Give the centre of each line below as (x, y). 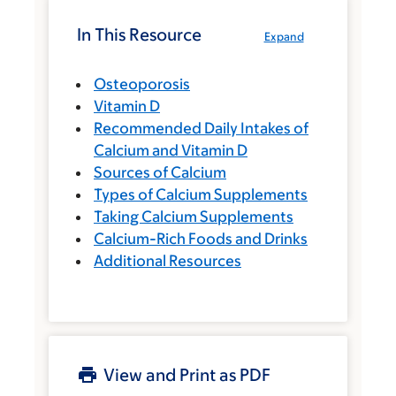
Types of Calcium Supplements (201, 194)
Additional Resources (168, 261)
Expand (284, 37)
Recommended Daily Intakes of (201, 128)
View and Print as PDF (187, 375)
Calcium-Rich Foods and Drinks (201, 239)
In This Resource (139, 34)
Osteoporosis (142, 84)
